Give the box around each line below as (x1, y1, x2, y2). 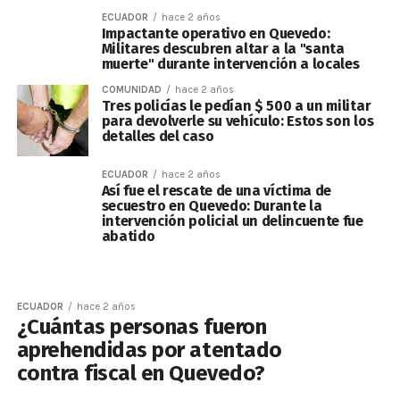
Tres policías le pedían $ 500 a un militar (101, 97, 371, 114)
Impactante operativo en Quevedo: (101, 25, 330, 42)
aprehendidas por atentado (16, 337, 282, 362)
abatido (101, 228, 155, 245)
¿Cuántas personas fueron (16, 314, 267, 339)
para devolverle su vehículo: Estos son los (101, 112, 374, 129)
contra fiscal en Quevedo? (16, 361, 265, 386)
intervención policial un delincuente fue (101, 212, 363, 229)
